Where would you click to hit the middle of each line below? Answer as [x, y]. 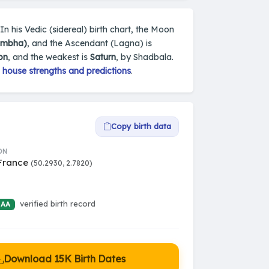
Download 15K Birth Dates [65, 258]
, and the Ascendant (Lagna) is [89, 43]
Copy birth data [141, 126]
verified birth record [57, 204]
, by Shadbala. [145, 57]
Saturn [103, 57]
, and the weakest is [49, 57]
